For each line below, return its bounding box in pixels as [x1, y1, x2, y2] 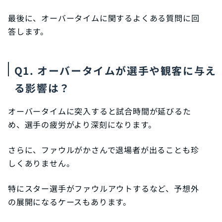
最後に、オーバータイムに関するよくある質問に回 [8, 12, 200, 24]
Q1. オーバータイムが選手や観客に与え [14, 63, 217, 78]
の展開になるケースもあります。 [8, 196, 131, 208]
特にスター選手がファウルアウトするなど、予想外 [8, 182, 199, 195]
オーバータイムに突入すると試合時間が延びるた [8, 105, 191, 117]
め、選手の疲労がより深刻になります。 [8, 118, 157, 131]
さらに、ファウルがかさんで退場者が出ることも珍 [8, 144, 199, 156]
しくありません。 [8, 157, 75, 169]
